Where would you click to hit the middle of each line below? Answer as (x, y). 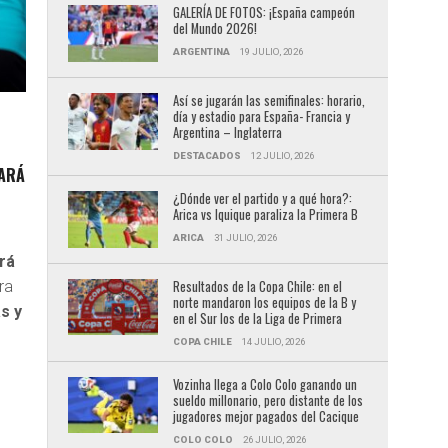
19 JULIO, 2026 (271, 51)
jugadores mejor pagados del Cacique (265, 416)
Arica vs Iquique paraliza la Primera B (265, 214)
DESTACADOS (206, 155)
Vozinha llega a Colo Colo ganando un (264, 384)
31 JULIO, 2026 (245, 237)
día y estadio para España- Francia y (261, 116)
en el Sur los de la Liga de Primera (257, 318)
